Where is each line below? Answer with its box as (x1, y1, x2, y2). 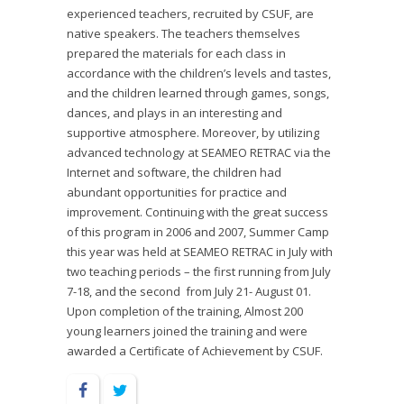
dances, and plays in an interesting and (67, 105, 282, 121)
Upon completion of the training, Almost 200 (67, 303, 303, 319)
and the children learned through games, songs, (67, 85, 329, 101)
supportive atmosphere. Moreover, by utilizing (67, 124, 319, 141)
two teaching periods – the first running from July (67, 263, 331, 280)
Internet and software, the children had (67, 164, 281, 180)
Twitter (136, 381, 178, 399)
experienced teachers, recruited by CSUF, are (67, 5, 314, 22)
